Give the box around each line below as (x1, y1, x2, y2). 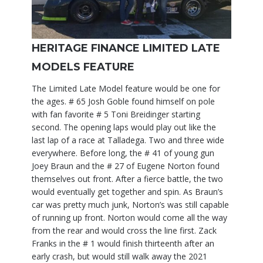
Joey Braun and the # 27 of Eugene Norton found (32, 160, 220, 171)
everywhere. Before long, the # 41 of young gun (32, 147, 214, 159)
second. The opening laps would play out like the (32, 122, 216, 133)
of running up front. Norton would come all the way (32, 212, 227, 223)
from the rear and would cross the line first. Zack (32, 225, 217, 236)
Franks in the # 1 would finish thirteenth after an (32, 238, 214, 249)
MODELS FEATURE (32, 60, 134, 73)
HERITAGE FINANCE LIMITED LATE (32, 42, 220, 55)
